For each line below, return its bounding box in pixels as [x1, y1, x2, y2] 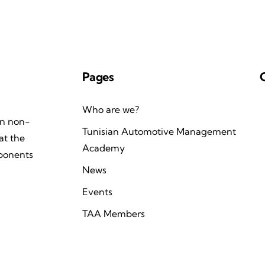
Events [82, 186, 112, 198]
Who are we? [82, 104, 139, 115]
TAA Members [82, 208, 145, 219]
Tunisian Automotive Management [82, 125, 236, 137]
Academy [82, 142, 125, 154]
